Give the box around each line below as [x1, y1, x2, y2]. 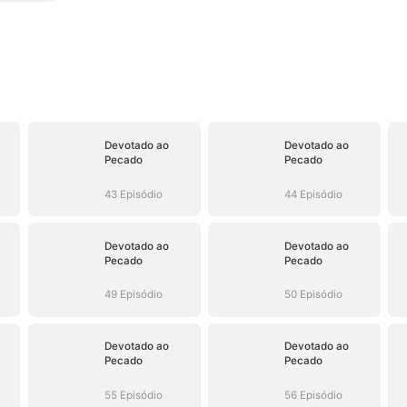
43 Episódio [104, 187, 163, 201]
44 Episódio [284, 187, 343, 201]
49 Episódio [104, 288, 163, 302]
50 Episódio [284, 288, 343, 302]
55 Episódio [104, 389, 163, 402]
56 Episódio [284, 389, 343, 402]
